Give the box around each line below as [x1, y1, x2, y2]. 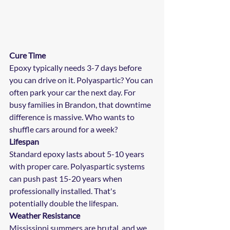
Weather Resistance [9, 210, 80, 220]
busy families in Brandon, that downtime [9, 99, 152, 109]
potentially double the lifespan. [9, 198, 118, 208]
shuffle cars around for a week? [9, 124, 118, 134]
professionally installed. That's [9, 185, 118, 196]
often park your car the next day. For [9, 87, 137, 97]
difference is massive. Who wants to [9, 111, 136, 122]
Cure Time [9, 50, 46, 60]
